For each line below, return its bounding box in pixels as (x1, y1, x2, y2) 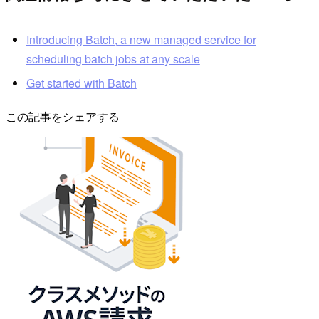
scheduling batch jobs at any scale (26, 51, 200, 68)
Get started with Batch (26, 74, 137, 91)
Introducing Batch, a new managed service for (26, 31, 256, 48)
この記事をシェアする (6, 108, 120, 125)
